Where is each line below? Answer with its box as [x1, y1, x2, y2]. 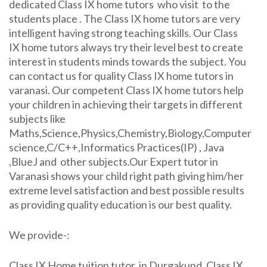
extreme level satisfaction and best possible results [9, 184, 244, 197]
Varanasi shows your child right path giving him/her [9, 169, 244, 182]
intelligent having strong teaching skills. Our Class [9, 26, 238, 39]
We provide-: [9, 228, 70, 241]
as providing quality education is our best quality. [9, 198, 232, 211]
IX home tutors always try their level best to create [9, 41, 243, 54]
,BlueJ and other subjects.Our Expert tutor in [9, 155, 218, 168]
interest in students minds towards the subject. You [9, 55, 246, 68]
